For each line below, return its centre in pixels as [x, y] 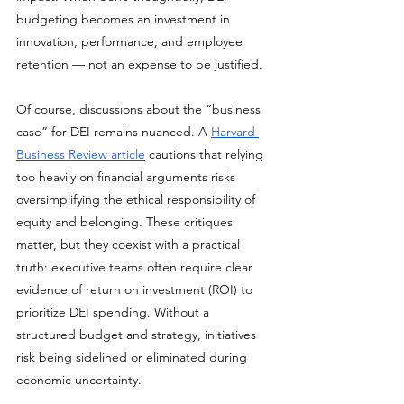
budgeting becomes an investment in [125, 19]
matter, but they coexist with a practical [130, 244]
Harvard [235, 132]
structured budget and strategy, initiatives [138, 335]
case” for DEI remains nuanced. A [114, 132]
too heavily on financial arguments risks [128, 177]
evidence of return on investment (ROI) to [136, 289]
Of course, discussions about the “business [140, 109]
